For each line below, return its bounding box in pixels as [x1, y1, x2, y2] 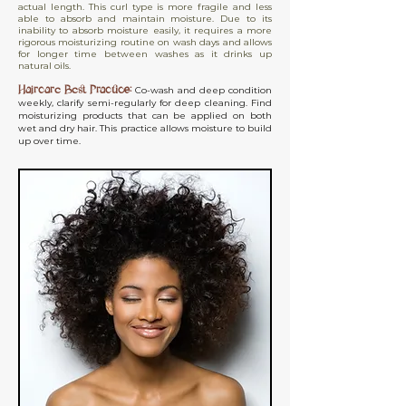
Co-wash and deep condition [135, 84, 272, 96]
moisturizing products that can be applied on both [18, 110, 272, 121]
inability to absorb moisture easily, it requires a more [18, 24, 272, 36]
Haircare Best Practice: [18, 79, 131, 101]
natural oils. [18, 60, 71, 72]
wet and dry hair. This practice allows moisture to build [18, 122, 272, 134]
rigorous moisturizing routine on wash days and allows [18, 36, 272, 48]
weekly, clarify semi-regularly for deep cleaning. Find [18, 97, 272, 109]
